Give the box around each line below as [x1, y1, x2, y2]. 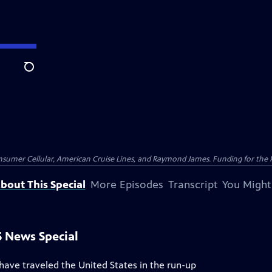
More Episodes [90, 178, 163, 191]
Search [24, 67, 53, 80]
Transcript [168, 178, 217, 191]
